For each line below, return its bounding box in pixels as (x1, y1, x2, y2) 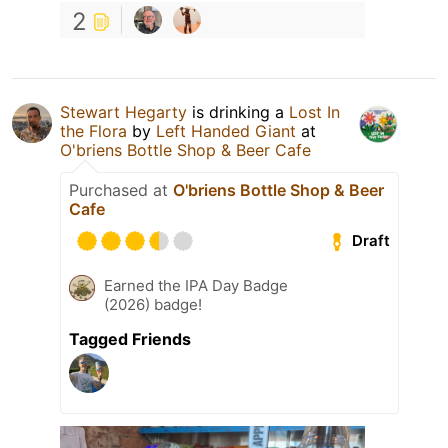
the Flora (60, 120, 127, 141)
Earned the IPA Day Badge (104, 275, 288, 295)
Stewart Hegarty (60, 101, 187, 122)
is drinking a (187, 101, 289, 122)
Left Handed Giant (156, 120, 296, 141)
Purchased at (69, 179, 173, 200)
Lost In (289, 101, 340, 122)
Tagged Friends (69, 328, 191, 349)
